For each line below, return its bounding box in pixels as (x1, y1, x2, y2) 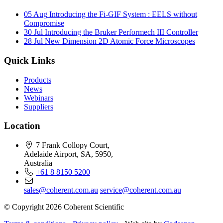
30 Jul (24, 28, 43, 37)
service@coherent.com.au (100, 186, 181, 194)
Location (4, 120, 40, 131)
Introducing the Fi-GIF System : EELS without (49, 10, 197, 19)
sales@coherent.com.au (24, 186, 98, 194)
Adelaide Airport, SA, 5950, (24, 150, 113, 158)
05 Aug (24, 10, 47, 19)
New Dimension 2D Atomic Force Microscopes (45, 37, 195, 46)
